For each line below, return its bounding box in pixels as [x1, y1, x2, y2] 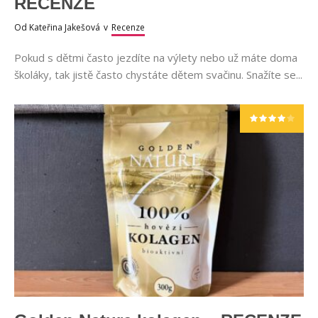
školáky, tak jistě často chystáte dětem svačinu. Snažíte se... [14, 67, 302, 82]
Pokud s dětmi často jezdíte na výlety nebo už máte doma [14, 50, 297, 65]
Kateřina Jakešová [29, 21, 100, 33]
